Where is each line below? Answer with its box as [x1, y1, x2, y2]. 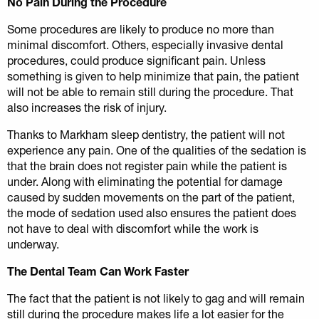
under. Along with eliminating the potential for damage [7, 174, 283, 188]
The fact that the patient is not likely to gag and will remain [7, 291, 305, 305]
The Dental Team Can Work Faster [7, 263, 189, 278]
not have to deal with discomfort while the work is [7, 221, 258, 235]
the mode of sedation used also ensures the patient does [7, 205, 296, 219]
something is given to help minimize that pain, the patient [7, 68, 299, 83]
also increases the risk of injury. [7, 100, 167, 114]
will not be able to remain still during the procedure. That [7, 84, 293, 98]
